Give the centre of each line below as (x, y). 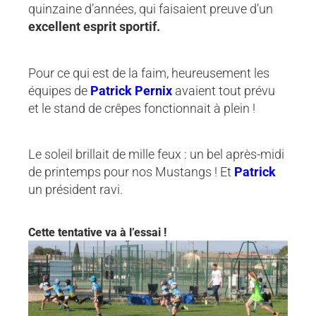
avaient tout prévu (224, 90)
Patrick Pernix (131, 90)
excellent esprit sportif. (94, 27)
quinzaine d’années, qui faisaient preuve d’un (151, 9)
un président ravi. (75, 190)
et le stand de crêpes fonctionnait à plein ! (142, 108)
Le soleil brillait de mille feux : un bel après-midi (156, 154)
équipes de (59, 90)
